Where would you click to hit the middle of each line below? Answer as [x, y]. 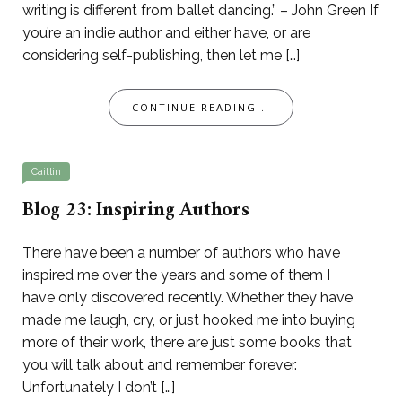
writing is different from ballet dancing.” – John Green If [201, 11]
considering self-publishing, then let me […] [161, 56]
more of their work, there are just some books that [187, 343]
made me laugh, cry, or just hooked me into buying [189, 320]
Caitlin [46, 172]
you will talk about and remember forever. [160, 365]
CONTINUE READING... [201, 108]
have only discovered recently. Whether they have [188, 298]
